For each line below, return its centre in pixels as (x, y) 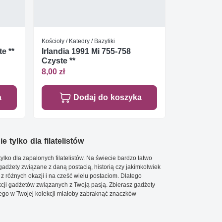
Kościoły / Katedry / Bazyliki (78, 41)
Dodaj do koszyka (107, 98)
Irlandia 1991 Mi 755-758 (86, 51)
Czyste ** (58, 60)
